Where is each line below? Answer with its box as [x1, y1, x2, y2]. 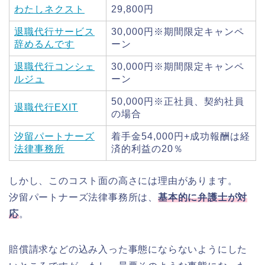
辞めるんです [14, 39, 75, 50]
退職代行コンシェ [14, 62, 95, 72]
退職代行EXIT [14, 102, 78, 113]
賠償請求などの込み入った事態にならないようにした [9, 244, 248, 255]
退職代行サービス [14, 27, 95, 37]
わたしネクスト [14, 4, 85, 15]
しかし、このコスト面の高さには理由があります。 [9, 176, 238, 186]
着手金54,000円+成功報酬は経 [111, 131, 250, 142]
